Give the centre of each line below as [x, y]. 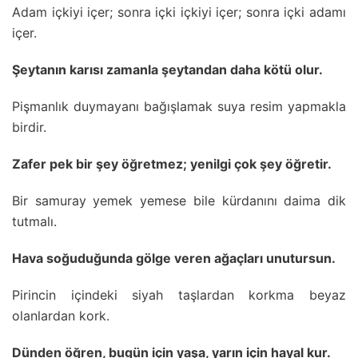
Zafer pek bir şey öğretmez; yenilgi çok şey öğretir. [172, 163]
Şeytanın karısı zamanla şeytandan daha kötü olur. [167, 69]
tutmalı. [34, 221]
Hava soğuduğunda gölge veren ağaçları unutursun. [174, 258]
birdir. [29, 127]
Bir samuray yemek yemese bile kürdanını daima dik [179, 200]
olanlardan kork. [61, 315]
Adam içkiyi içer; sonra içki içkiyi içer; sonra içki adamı [179, 12]
